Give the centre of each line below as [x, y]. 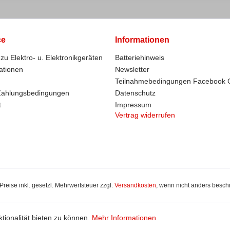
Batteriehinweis [140, 57]
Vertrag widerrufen [145, 115]
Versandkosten [135, 186]
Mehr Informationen [124, 218]
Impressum [133, 105]
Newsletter [132, 69]
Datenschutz [135, 93]
